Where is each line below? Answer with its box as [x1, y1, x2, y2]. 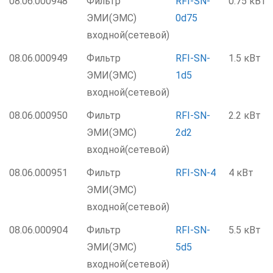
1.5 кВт [229, 52, 261, 64]
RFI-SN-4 [175, 167, 216, 179]
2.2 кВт [229, 110, 261, 121]
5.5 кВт [229, 224, 261, 236]
